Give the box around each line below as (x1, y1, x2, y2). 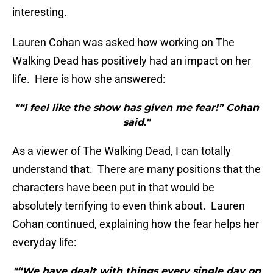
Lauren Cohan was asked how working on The (12, 36, 235, 49)
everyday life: (12, 236, 76, 249)
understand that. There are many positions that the (12, 163, 261, 176)
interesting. (12, 5, 67, 19)
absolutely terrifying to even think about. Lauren (12, 199, 245, 213)
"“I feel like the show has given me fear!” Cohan (14, 102, 259, 114)
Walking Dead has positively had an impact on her (12, 54, 251, 68)
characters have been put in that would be (12, 181, 214, 194)
